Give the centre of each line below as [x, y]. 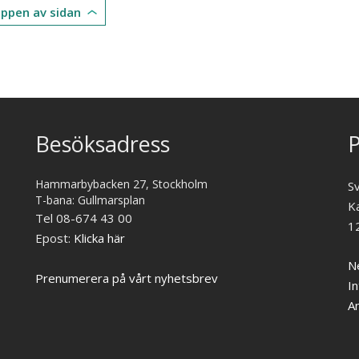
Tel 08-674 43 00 [84, 218]
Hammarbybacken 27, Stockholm [121, 184]
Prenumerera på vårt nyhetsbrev [127, 278]
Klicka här [99, 238]
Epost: [54, 238]
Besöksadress [103, 144]
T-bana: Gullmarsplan [90, 200]
